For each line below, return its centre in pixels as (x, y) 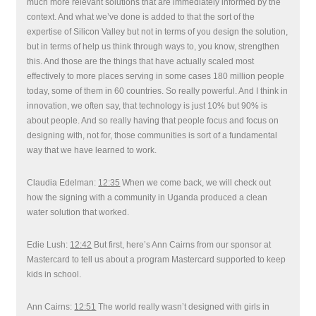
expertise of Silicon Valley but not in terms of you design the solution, (158, 32)
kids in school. (54, 274)
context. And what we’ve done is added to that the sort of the (141, 17)
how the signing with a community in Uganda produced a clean (147, 197)
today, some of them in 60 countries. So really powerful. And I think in (158, 91)
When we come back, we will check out (196, 183)
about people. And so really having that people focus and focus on (153, 121)
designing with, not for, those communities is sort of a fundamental (152, 135)
